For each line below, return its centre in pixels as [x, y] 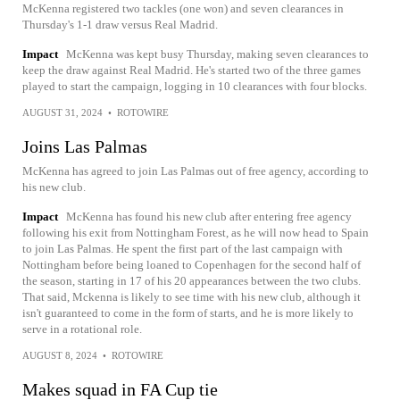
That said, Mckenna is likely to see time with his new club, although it [192, 297]
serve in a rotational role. [82, 329]
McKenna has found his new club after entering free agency [209, 217]
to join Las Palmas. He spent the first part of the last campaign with [183, 249]
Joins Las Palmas [85, 146]
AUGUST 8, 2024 [60, 355]
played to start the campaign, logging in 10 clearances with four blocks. [195, 86]
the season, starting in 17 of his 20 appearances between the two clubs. [192, 281]
